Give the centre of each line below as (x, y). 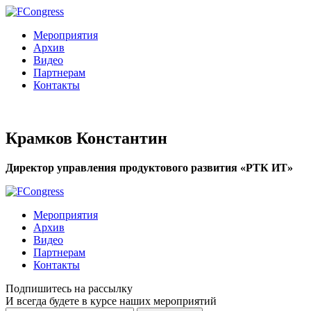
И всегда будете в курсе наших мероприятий (111, 301)
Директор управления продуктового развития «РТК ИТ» (149, 167)
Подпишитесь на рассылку (69, 288)
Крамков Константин (86, 138)
